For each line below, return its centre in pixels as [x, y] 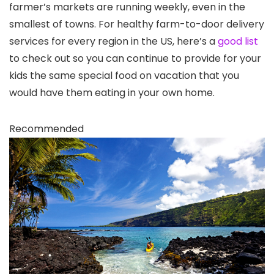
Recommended [46, 129]
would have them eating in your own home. [112, 93]
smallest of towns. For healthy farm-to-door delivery [137, 24]
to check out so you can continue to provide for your [135, 59]
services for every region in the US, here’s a [113, 42]
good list [238, 42]
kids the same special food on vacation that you [124, 76]
